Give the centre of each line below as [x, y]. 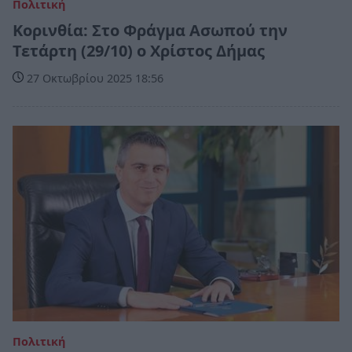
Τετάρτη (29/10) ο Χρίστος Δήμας [139, 50]
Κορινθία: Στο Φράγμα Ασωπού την [150, 30]
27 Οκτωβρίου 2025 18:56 [93, 78]
